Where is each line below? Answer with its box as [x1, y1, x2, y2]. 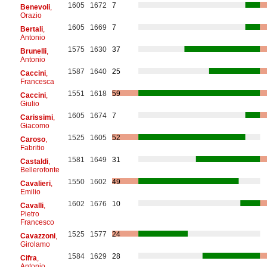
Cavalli [20, 201, 44, 210]
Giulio [20, 99, 39, 108]
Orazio [20, 11, 42, 20]
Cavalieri [20, 179, 51, 188]
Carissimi [20, 113, 53, 122]
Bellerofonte [20, 165, 60, 174]
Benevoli [20, 2, 50, 11]
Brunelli [20, 46, 46, 55]
